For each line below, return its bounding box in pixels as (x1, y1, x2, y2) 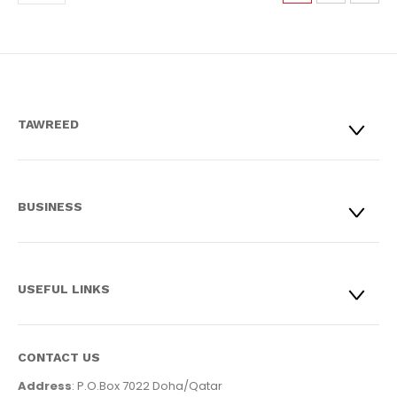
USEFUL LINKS (18, 281, 110, 296)
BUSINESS (18, 198, 82, 214)
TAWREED (18, 116, 79, 131)
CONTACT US (18, 350, 100, 365)
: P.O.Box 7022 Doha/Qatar (72, 378, 222, 395)
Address (18, 378, 72, 395)
